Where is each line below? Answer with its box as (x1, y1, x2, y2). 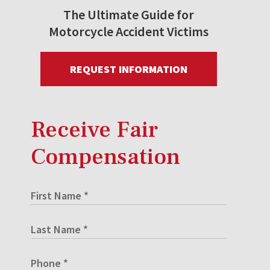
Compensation (31, 142, 180, 172)
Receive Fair (31, 115, 158, 145)
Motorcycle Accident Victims (49, 23, 209, 40)
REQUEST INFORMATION (70, 62, 187, 77)
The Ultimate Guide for (63, 6, 194, 24)
